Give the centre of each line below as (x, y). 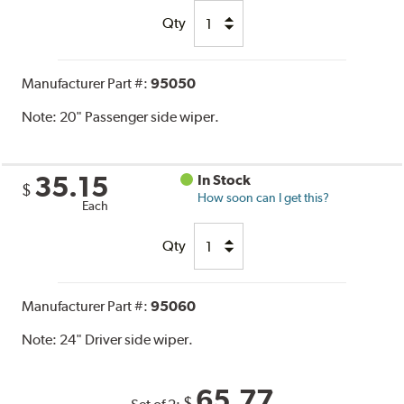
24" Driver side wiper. (127, 340)
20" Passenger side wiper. (140, 117)
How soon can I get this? (264, 198)
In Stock (225, 180)
